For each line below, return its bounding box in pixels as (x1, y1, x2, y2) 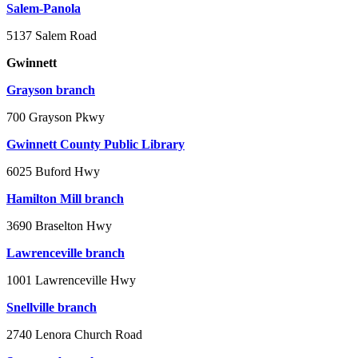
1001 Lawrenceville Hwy (6, 272, 136, 287)
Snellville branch (6, 300, 97, 314)
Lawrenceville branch (6, 245, 125, 260)
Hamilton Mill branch (6, 191, 124, 205)
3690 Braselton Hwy (6, 218, 112, 233)
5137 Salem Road (6, 28, 97, 42)
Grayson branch (6, 82, 95, 97)
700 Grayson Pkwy (6, 109, 105, 124)
